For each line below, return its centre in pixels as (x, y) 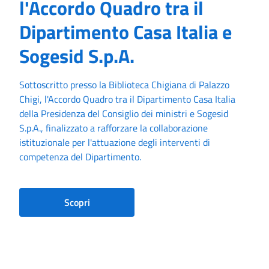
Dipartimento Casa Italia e (125, 32)
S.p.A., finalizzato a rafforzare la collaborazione (113, 128)
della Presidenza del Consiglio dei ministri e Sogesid (124, 113)
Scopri (77, 202)
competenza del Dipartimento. (80, 157)
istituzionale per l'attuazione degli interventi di (115, 142)
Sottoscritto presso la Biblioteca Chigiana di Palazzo (124, 85)
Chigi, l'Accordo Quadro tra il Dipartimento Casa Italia (127, 99)
